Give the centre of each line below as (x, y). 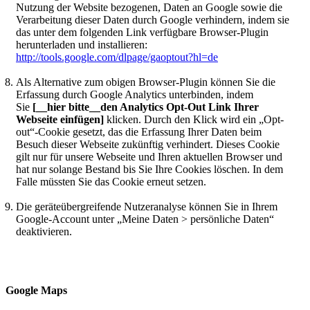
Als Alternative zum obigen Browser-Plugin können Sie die (146, 82)
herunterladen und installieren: (82, 45)
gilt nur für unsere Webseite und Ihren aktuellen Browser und (149, 157)
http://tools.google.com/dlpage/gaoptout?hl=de (117, 57)
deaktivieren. (44, 232)
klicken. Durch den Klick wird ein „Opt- (194, 120)
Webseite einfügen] (60, 120)
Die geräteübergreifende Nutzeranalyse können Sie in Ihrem (147, 207)
